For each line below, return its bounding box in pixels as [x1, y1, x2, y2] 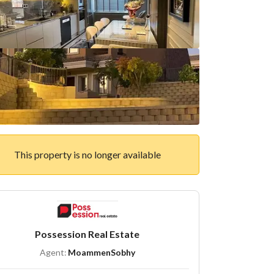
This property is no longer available [13, 149, 161, 160]
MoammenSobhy [67, 247, 135, 258]
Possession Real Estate [35, 228, 139, 240]
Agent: [39, 247, 67, 258]
